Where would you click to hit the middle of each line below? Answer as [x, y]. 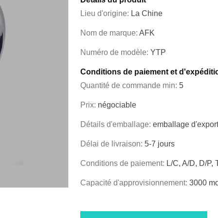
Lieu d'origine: [106, 14]
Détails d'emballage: [117, 125]
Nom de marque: [110, 33]
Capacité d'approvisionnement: [135, 183]
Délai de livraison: [112, 144]
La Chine [147, 14]
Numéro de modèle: [115, 53]
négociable [117, 105]
